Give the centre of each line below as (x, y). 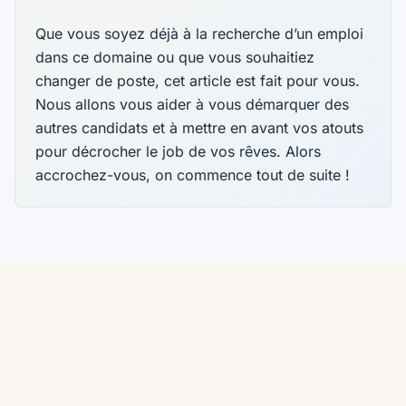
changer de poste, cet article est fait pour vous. (198, 80)
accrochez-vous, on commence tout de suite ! (193, 174)
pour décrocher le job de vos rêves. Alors (179, 151)
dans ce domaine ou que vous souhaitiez (175, 57)
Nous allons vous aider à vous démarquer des (193, 104)
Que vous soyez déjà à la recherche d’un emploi (200, 33)
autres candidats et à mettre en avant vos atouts (200, 127)
